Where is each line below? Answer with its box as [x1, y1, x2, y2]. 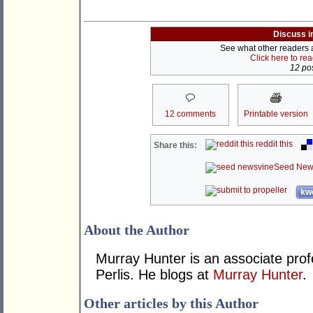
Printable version [243, 109, 308, 119]
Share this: [154, 140, 198, 151]
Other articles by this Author [84, 296, 259, 312]
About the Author [84, 222, 189, 238]
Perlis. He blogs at [96, 267, 213, 283]
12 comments [165, 109, 216, 119]
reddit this [254, 139, 293, 150]
